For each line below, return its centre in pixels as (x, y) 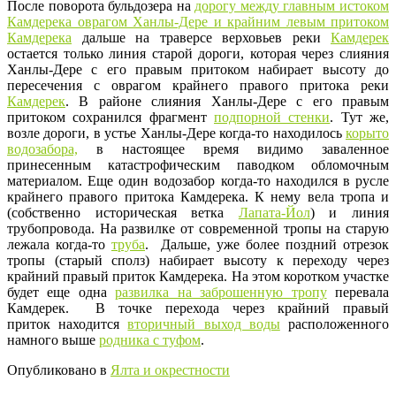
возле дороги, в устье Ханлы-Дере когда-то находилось (176, 133)
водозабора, (42, 149)
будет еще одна (61, 293)
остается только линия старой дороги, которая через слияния (198, 54)
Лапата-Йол (274, 213)
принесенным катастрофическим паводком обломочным (198, 165)
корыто (367, 133)
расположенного (335, 324)
